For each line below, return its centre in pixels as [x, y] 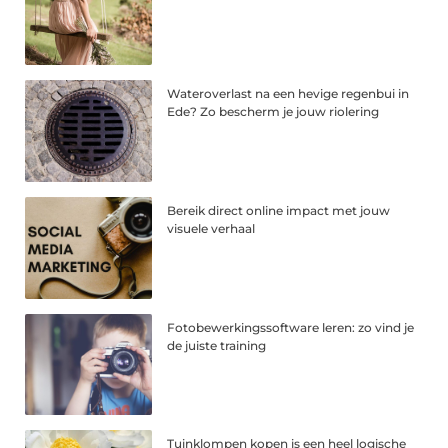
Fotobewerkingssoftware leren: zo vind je [291, 327]
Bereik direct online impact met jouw [279, 210]
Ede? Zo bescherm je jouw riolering [273, 111]
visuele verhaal [211, 228]
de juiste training [217, 345]
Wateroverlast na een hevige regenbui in [288, 93]
